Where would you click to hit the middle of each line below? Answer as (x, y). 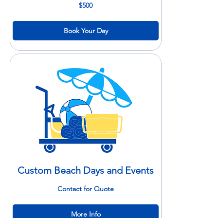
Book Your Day (86, 31)
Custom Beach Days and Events (86, 170)
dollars (20, 13)
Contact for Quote (86, 189)
